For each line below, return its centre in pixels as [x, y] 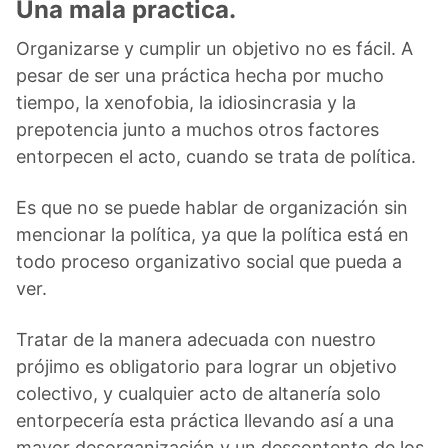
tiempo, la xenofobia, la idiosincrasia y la [186, 102]
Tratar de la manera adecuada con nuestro [196, 339]
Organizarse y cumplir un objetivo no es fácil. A [214, 48]
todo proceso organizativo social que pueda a [209, 261]
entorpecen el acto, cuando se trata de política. [216, 156]
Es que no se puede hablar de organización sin [212, 207]
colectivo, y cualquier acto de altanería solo [198, 393]
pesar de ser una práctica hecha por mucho [200, 75]
